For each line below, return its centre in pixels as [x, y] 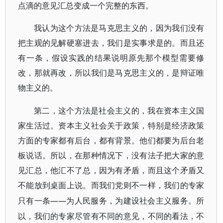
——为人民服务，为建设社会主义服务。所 [127, 201]
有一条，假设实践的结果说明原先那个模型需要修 [111, 58]
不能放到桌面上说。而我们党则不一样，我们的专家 [111, 185]
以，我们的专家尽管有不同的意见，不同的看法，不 [111, 216]
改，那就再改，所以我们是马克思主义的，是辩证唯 [111, 73]
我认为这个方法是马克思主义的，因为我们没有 [119, 28]
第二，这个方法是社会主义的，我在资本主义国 [119, 111]
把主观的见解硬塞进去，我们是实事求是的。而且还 [111, 43]
